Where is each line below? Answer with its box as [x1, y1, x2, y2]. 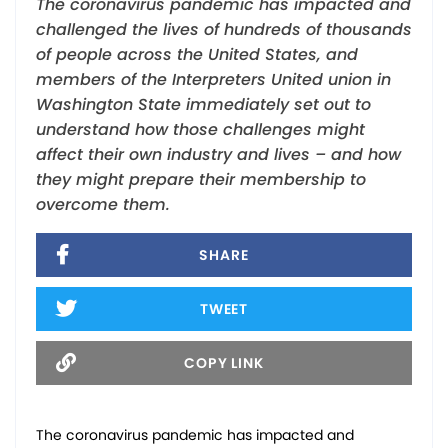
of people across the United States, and [36, 43, 358, 67]
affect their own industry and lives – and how [36, 143, 401, 167]
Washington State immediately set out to [36, 93, 371, 117]
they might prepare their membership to [36, 168, 366, 192]
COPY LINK [184, 353, 264, 374]
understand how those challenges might [36, 118, 365, 142]
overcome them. [36, 193, 170, 217]
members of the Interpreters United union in [36, 68, 391, 92]
